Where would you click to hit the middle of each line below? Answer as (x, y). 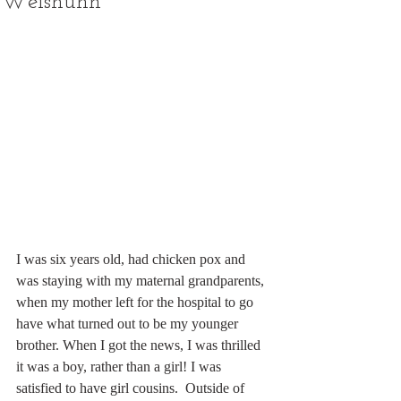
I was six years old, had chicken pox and (132, 259)
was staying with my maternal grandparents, (142, 280)
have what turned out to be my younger (129, 323)
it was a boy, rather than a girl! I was (120, 366)
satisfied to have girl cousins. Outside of (132, 388)
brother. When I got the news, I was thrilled (140, 345)
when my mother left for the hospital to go (137, 302)
